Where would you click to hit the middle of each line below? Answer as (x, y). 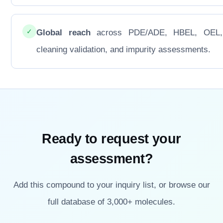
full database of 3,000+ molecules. (111, 202)
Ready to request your (111, 139)
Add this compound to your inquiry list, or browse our (111, 185)
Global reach (63, 33)
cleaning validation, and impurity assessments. (124, 50)
